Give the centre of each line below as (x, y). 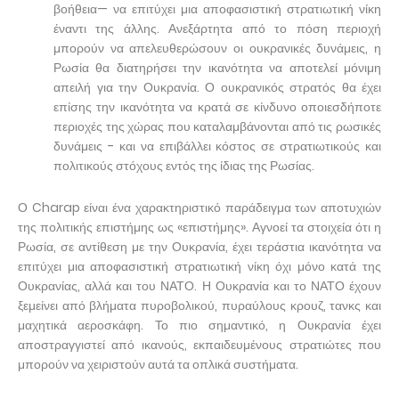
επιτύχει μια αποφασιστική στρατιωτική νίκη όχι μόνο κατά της (199, 266)
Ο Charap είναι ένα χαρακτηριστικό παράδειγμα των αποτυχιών (199, 207)
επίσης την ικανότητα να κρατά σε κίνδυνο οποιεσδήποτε (217, 106)
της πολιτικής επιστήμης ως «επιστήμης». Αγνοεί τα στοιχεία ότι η (199, 227)
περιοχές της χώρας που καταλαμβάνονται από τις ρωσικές (217, 126)
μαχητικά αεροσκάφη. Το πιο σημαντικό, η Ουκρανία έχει (199, 325)
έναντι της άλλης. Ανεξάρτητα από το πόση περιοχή (217, 28)
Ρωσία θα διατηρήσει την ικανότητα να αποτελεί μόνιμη (217, 67)
